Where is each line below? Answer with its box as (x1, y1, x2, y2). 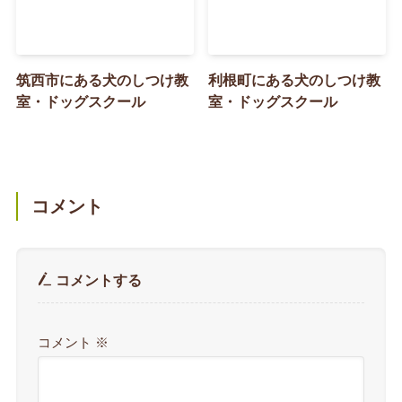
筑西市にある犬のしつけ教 (15, 72, 188, 89)
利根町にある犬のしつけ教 (208, 72, 381, 89)
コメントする (52, 272, 143, 289)
